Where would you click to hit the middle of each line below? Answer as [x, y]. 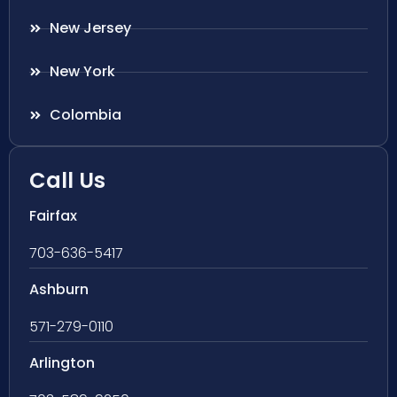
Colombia [85, 115]
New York [82, 72]
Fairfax [53, 216]
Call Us [67, 181]
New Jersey [90, 28]
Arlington [62, 363]
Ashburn [59, 290]
